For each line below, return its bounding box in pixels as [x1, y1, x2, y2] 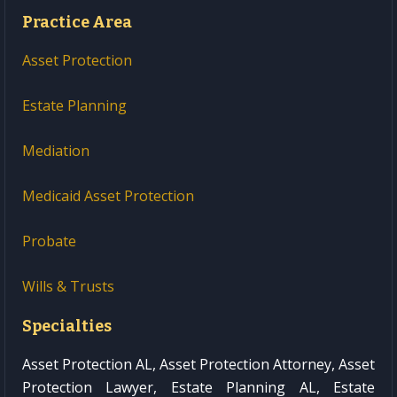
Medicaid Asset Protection [22, 186, 194, 206]
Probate [22, 231, 76, 252]
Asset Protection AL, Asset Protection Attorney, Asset [22, 354, 375, 375]
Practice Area [22, 12, 132, 33]
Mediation [22, 141, 90, 161]
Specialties [22, 316, 112, 337]
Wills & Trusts [22, 276, 114, 297]
